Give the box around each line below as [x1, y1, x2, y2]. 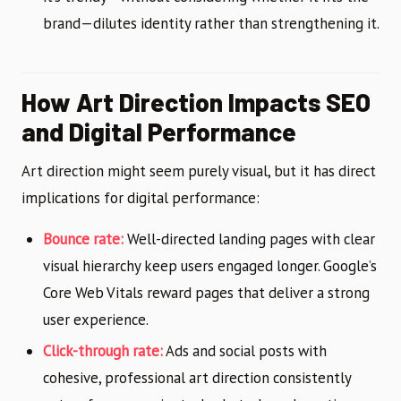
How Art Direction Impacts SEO [21, 87, 371, 118]
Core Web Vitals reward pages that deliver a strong [43, 283, 370, 303]
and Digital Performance [21, 116, 296, 148]
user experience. [43, 310, 149, 330]
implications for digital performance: [21, 188, 260, 209]
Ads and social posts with [163, 341, 327, 362]
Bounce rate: [43, 229, 124, 250]
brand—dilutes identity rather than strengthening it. [43, 13, 380, 34]
